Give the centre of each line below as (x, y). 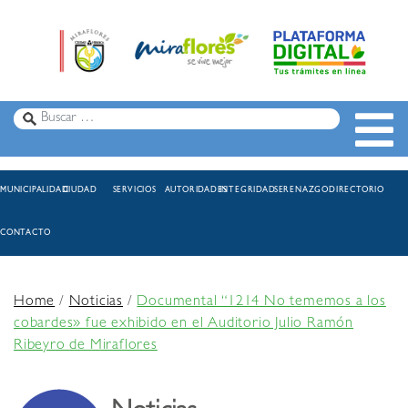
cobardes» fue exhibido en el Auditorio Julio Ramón (184, 325)
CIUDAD (80, 191)
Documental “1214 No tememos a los (261, 303)
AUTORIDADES (196, 191)
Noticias (96, 303)
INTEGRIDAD (247, 191)
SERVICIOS (134, 191)
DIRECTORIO (357, 191)
